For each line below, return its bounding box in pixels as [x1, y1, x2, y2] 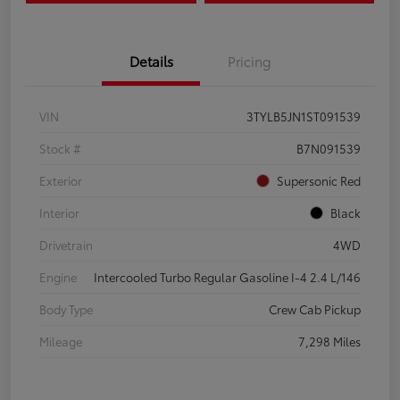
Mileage [39, 333, 82, 350]
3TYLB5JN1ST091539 [246, 108, 361, 125]
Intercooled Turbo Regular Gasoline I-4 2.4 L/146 [94, 269, 361, 286]
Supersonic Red [277, 172, 361, 189]
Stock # [39, 140, 81, 157]
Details [129, 51, 173, 71]
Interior [39, 204, 79, 221]
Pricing [227, 51, 271, 71]
